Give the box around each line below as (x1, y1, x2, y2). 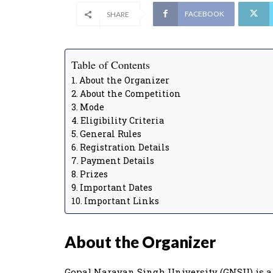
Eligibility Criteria (80, 115, 164, 126)
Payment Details (80, 155, 154, 166)
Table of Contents (71, 57, 150, 73)
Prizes (79, 168, 108, 180)
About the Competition (79, 88, 181, 99)
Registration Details (79, 141, 169, 153)
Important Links (83, 195, 159, 207)
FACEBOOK (184, 9, 224, 18)
